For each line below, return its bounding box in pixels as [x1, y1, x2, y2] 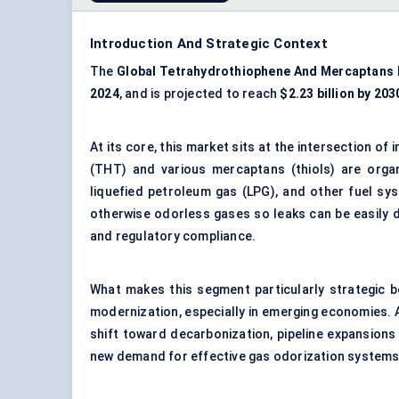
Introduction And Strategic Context [90, 36, 328, 53]
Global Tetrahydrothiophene [117, 64, 290, 79]
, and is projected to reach [118, 86, 281, 102]
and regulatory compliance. [90, 229, 256, 244]
